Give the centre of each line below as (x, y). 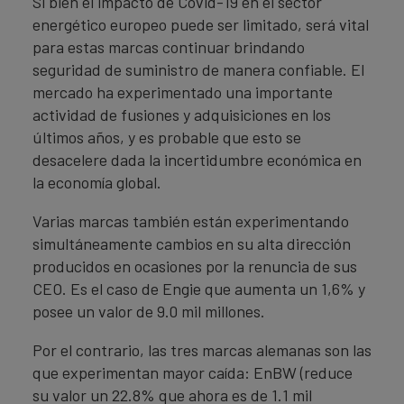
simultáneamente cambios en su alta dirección (192, 243)
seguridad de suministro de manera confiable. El (198, 69)
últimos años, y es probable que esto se (167, 137)
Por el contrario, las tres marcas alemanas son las (202, 350)
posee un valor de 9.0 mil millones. (149, 311)
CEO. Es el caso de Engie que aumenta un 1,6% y (199, 289)
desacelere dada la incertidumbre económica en (197, 160)
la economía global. (97, 182)
